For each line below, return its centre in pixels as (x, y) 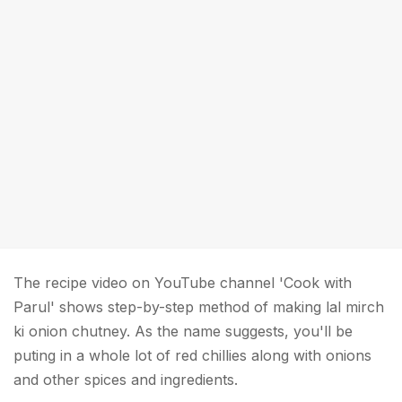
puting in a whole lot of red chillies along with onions (192, 355)
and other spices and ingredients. (126, 380)
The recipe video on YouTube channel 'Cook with (183, 283)
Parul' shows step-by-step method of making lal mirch (199, 307)
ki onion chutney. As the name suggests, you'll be (183, 331)
